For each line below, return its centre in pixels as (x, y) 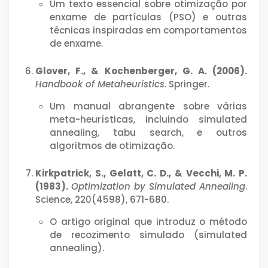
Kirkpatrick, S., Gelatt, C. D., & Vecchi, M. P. (141, 173)
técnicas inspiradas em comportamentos (148, 30)
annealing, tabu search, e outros (148, 132)
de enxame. (76, 43)
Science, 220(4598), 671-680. (102, 199)
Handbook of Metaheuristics (100, 84)
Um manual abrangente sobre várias (148, 106)
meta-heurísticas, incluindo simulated (148, 119)
